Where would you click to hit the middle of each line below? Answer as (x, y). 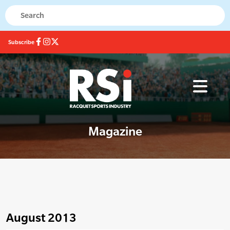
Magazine (115, 131)
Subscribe (21, 42)
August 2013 (41, 218)
